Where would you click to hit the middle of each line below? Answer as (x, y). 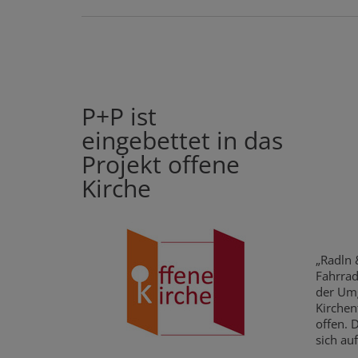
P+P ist (119, 116)
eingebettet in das (182, 140)
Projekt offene (161, 164)
